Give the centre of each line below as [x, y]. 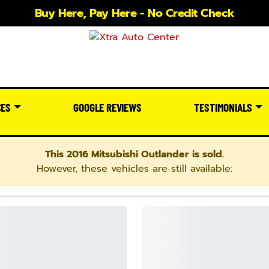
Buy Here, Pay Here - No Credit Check [134, 13]
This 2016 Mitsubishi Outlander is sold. [134, 154]
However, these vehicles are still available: [134, 168]
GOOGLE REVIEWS [107, 107]
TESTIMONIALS [223, 107]
